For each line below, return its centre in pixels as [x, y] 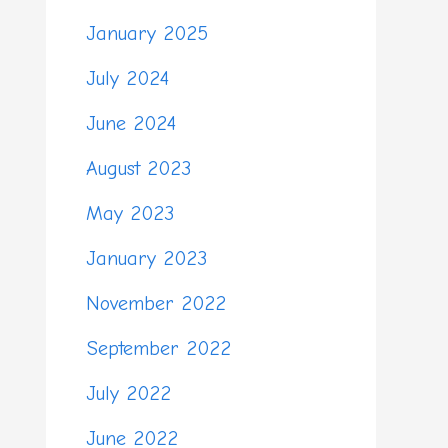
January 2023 [146, 258]
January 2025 [147, 33]
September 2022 [158, 348]
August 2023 [138, 168]
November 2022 [156, 303]
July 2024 [127, 78]
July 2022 [128, 393]
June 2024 [131, 123]
